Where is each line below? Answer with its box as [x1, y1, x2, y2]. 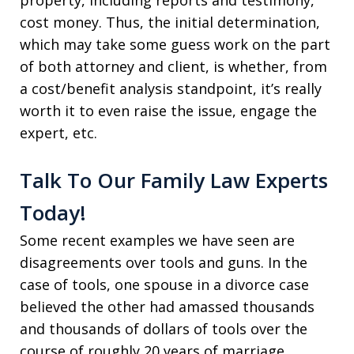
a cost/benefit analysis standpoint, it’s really [20, 79, 322, 98]
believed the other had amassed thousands [20, 297, 314, 316]
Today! [20, 198, 86, 227]
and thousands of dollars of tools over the [20, 319, 307, 338]
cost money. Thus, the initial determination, [20, 13, 320, 32]
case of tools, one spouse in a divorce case [20, 275, 309, 294]
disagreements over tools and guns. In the [20, 253, 307, 272]
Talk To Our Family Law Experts [20, 166, 328, 194]
